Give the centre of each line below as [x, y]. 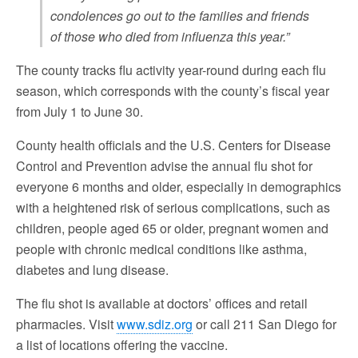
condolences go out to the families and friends [180, 16]
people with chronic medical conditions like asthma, [161, 249]
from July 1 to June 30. [80, 111]
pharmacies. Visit [66, 324]
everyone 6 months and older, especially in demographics [179, 187]
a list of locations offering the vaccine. [122, 345]
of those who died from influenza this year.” [170, 36]
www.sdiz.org [155, 324]
